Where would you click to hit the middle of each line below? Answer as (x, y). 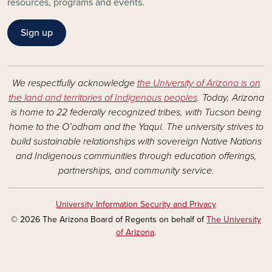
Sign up (37, 33)
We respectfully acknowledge (74, 83)
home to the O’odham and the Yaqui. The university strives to (136, 127)
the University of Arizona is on (199, 83)
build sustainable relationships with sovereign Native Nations (136, 141)
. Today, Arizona (230, 98)
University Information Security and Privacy (136, 204)
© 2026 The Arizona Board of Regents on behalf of (109, 219)
